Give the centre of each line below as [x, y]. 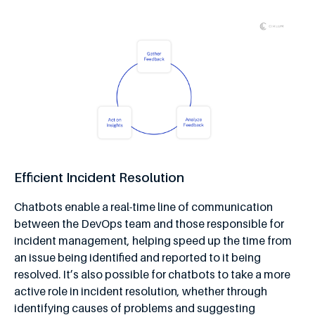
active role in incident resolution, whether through [141, 291]
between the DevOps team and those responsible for [149, 223]
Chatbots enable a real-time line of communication [143, 206]
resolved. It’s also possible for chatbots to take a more [152, 274]
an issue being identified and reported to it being [137, 257]
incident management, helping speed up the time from [153, 240]
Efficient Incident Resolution [99, 177]
